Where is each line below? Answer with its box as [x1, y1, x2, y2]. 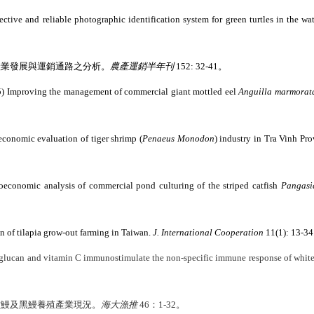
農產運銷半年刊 [110, 61, 174, 71]
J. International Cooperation [153, 227, 264, 238]
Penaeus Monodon [142, 133, 214, 144]
